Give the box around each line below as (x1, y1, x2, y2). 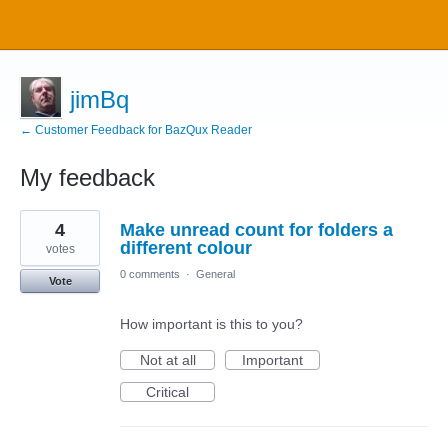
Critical (146, 384, 189, 400)
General (196, 268, 235, 280)
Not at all (139, 352, 196, 368)
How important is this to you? (120, 316, 303, 332)
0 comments (120, 268, 180, 280)
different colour (120, 238, 252, 258)
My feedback (20, 164, 155, 191)
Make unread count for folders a (120, 220, 393, 240)
